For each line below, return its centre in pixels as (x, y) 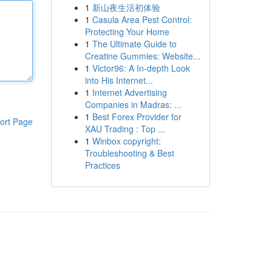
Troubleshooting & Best (129, 153)
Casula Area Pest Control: (142, 19)
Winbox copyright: (126, 141)
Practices (102, 165)
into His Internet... (119, 80)
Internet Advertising (129, 92)
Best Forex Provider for (137, 117)
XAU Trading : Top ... (125, 129)
